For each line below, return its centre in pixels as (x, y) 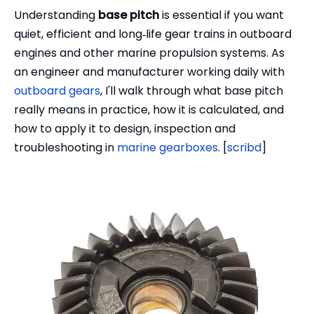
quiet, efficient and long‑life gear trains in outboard (153, 34)
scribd (244, 148)
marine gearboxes (168, 148)
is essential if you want (221, 15)
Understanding (56, 15)
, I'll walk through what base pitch (192, 91)
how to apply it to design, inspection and (125, 129)
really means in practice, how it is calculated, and (149, 110)
